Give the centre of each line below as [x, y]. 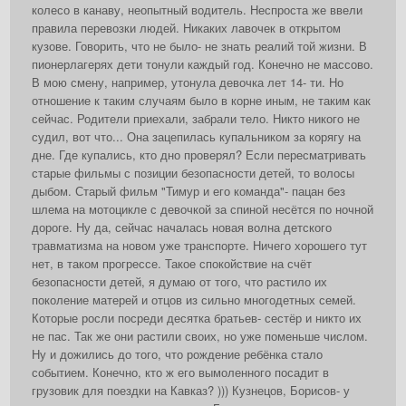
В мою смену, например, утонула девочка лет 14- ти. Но [188, 82]
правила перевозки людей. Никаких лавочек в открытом [186, 28]
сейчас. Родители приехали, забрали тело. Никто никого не [196, 119]
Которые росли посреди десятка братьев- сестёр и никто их [197, 318]
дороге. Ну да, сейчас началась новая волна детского [182, 227]
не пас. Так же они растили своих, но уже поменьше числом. [200, 336]
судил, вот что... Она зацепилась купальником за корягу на [196, 137]
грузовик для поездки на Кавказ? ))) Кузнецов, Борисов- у [191, 391]
